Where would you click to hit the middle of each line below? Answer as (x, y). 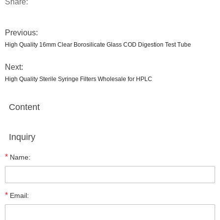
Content (24, 107)
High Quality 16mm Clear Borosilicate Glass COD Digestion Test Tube (98, 45)
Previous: (21, 33)
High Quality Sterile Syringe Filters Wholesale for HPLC (79, 79)
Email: (18, 195)
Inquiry (22, 137)
